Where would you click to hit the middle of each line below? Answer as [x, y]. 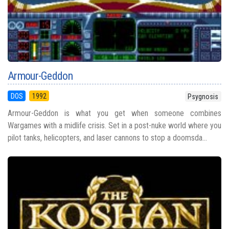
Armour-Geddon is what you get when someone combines [114, 113]
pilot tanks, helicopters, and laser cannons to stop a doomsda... [107, 138]
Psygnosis [203, 96]
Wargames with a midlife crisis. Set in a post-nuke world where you [114, 125]
